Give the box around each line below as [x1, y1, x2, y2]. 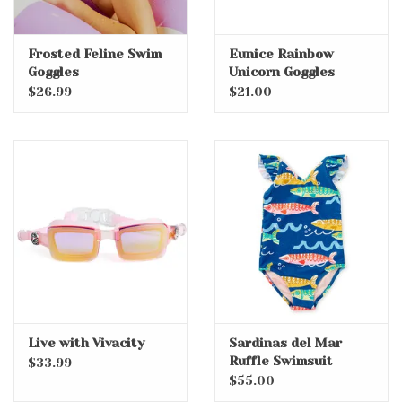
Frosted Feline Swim [28, 47, 162, 62]
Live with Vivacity [28, 335, 144, 350]
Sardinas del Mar [229, 335, 342, 350]
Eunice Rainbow [229, 47, 334, 62]
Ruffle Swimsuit [229, 353, 333, 368]
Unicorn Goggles [229, 65, 335, 80]
